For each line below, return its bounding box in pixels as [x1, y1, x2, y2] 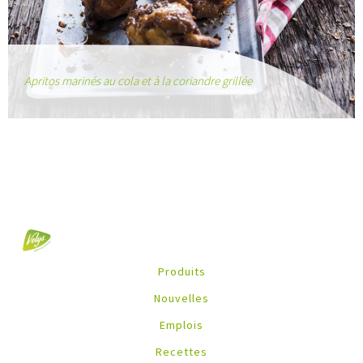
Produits [157, 263, 206, 279]
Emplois [160, 317, 203, 332]
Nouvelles [154, 290, 209, 305]
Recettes [156, 344, 207, 359]
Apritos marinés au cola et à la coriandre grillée [24, 72, 252, 88]
